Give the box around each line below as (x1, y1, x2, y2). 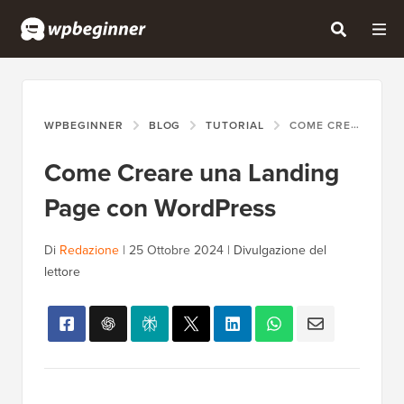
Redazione (60, 241, 119, 261)
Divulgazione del (234, 241, 326, 261)
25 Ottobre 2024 (129, 241, 224, 261)
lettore (44, 262, 80, 282)
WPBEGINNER (44, 117, 124, 134)
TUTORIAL (206, 117, 265, 134)
